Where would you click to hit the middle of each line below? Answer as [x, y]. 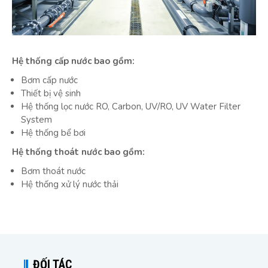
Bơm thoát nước [53, 171]
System [36, 119]
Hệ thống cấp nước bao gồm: [73, 61]
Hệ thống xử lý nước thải [70, 184]
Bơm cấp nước [49, 80]
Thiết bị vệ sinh [51, 93]
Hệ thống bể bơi [53, 133]
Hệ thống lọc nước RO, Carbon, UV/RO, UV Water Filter [131, 106]
